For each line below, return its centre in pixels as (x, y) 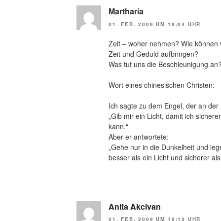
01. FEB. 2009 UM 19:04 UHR (155, 24)
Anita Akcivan (135, 206)
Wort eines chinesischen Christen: (162, 85)
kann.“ (118, 126)
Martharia (126, 11)
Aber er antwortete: (139, 136)
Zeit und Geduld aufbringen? (153, 54)
